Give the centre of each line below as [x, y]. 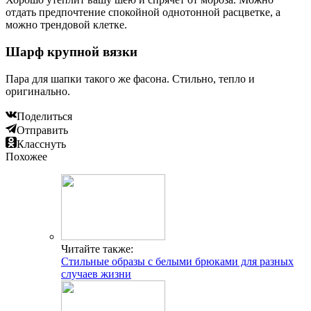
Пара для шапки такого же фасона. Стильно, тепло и [130, 78]
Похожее [26, 156]
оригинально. [38, 91]
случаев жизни [96, 274]
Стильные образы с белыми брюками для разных [177, 261]
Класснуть [41, 144]
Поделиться [44, 116]
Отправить [42, 130]
